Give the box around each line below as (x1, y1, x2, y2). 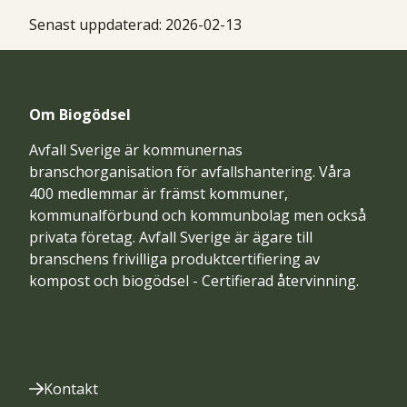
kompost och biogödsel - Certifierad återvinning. (29, 270, 359, 291)
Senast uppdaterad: (29, 14, 162, 35)
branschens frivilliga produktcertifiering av (29, 248, 320, 269)
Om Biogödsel (29, 104, 131, 124)
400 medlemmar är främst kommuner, (29, 183, 288, 203)
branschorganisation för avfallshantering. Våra (29, 161, 351, 182)
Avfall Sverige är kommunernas (29, 139, 243, 160)
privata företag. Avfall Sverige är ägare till (29, 226, 313, 247)
